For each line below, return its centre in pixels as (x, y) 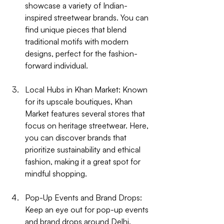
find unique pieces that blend (77, 29)
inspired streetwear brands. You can (88, 17)
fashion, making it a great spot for (84, 161)
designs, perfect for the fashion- (81, 53)
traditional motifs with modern (78, 41)
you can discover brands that (77, 137)
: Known (134, 89)
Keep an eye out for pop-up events (88, 209)
